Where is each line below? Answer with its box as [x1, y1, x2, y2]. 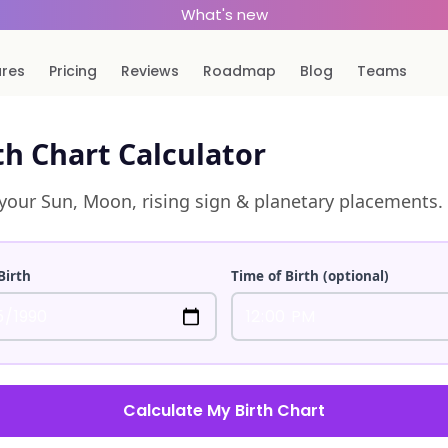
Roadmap [203, 61, 277, 81]
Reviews [121, 61, 180, 81]
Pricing [49, 61, 98, 81]
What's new [180, 4, 268, 25]
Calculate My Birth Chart [123, 399, 325, 423]
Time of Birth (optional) [231, 267, 390, 286]
